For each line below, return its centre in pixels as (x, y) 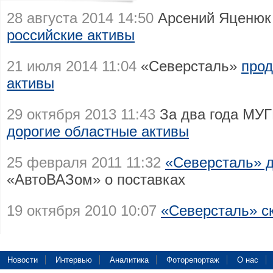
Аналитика (129, 260)
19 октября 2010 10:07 (82, 211)
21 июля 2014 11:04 (72, 66)
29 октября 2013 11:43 (81, 114)
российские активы (71, 35)
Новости (23, 260)
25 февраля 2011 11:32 (84, 162)
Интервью (74, 260)
